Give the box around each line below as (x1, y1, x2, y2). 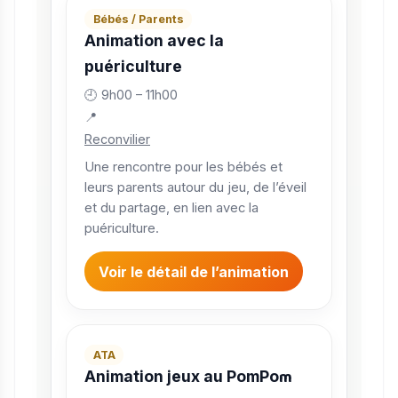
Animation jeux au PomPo (84, 367, 279, 386)
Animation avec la (84, 30, 224, 50)
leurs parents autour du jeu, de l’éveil (84, 179, 306, 195)
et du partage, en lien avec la (84, 199, 259, 216)
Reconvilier (84, 131, 150, 147)
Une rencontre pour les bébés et (84, 158, 283, 175)
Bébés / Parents (92, 12, 184, 26)
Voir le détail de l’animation (99, 262, 289, 281)
